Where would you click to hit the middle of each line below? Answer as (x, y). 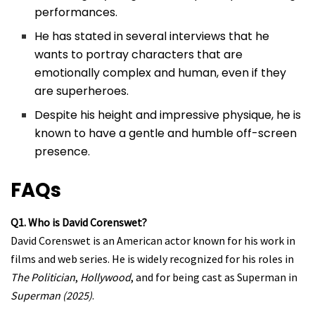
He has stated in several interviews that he (152, 37)
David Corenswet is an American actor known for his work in (153, 241)
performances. (76, 13)
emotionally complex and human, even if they (161, 73)
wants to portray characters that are (139, 55)
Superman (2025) (51, 296)
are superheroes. (82, 91)
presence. (63, 152)
